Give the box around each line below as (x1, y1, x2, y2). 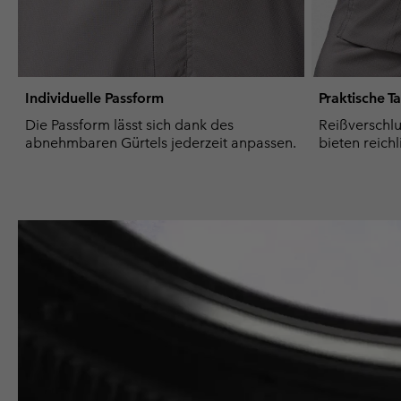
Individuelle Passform (25, 90, 164, 107)
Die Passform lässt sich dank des (25, 116, 234, 134)
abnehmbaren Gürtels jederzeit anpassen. (25, 134, 296, 152)
